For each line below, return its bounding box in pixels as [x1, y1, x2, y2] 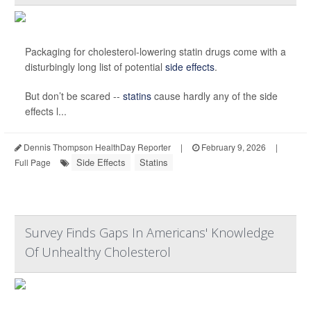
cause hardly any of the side [151, 89, 278, 103]
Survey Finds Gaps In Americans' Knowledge [25, 224, 274, 242]
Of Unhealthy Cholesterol [25, 244, 171, 261]
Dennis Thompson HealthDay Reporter [22, 141, 171, 153]
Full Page [15, 156, 51, 169]
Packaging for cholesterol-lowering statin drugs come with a [25, 44, 286, 59]
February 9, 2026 [199, 141, 266, 153]
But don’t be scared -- [25, 89, 123, 103]
